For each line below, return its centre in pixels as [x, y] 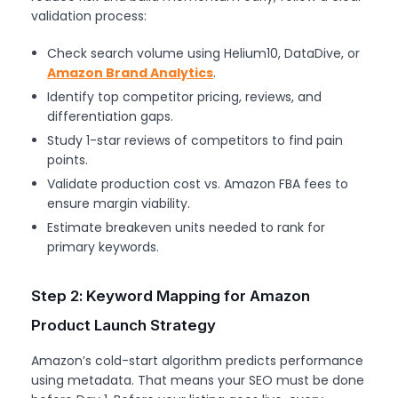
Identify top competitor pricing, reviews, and [185, 97]
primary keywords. [103, 247]
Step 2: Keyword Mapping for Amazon [171, 296]
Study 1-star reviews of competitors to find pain [195, 141]
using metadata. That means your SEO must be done [198, 381]
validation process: [89, 16]
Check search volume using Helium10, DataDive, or [204, 54]
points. [68, 160]
